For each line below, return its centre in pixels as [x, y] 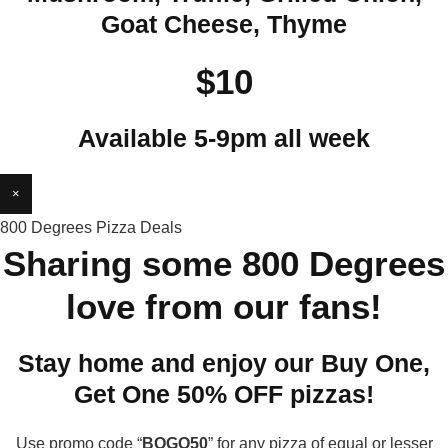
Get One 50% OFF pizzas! [224, 394]
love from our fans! [224, 306]
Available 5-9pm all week [224, 138]
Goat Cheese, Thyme [224, 24]
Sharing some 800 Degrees [224, 263]
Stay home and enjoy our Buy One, [224, 363]
